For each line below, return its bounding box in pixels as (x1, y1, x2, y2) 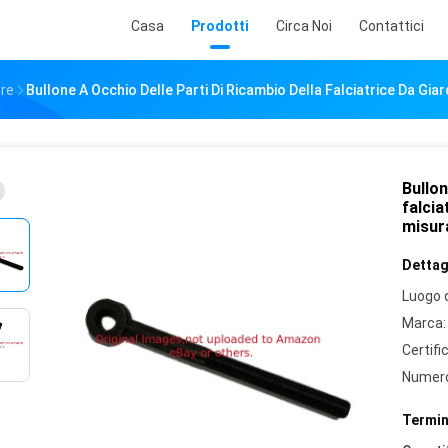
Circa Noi (276, 18, 332, 34)
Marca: (402, 315, 446, 331)
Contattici (359, 18, 424, 34)
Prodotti (191, 18, 249, 34)
